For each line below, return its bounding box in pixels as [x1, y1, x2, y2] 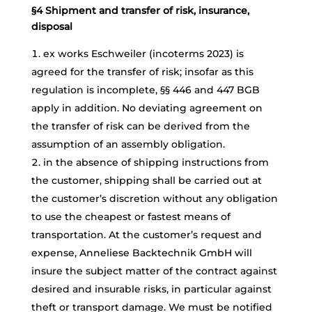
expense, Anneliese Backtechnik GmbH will [31, 247, 252, 259]
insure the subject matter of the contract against [31, 265, 277, 277]
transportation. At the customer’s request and [31, 228, 262, 241]
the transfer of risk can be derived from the [31, 120, 250, 132]
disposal [31, 20, 72, 33]
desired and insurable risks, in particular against [31, 283, 272, 295]
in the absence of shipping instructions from [42, 156, 269, 169]
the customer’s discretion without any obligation [31, 192, 278, 205]
